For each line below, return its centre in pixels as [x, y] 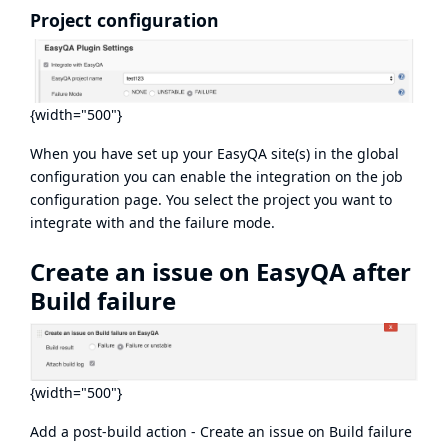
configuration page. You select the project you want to [211, 199]
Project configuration [124, 19]
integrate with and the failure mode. [152, 222]
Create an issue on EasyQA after [220, 271]
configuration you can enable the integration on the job [216, 176]
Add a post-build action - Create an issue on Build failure [221, 431]
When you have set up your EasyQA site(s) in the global [214, 153]
